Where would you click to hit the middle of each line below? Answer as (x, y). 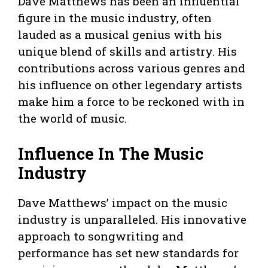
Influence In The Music (111, 153)
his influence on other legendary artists (130, 85)
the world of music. (72, 118)
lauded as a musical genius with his (120, 35)
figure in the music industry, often (115, 18)
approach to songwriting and (101, 236)
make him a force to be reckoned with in (131, 102)
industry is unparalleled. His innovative (132, 219)
